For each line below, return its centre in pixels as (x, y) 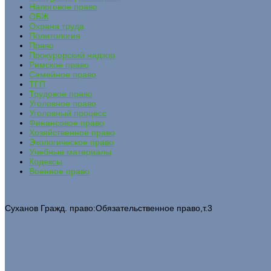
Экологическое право (71, 142)
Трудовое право (61, 93)
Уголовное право (63, 103)
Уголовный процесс (68, 113)
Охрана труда (57, 26)
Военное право (59, 171)
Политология (55, 35)
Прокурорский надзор (72, 55)
